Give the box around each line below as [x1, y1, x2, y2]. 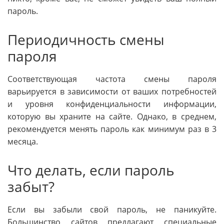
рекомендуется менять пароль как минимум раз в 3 [7, 123, 216, 135]
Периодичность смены [7, 30, 164, 49]
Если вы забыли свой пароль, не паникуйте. [7, 203, 216, 215]
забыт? [7, 177, 54, 196]
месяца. [7, 136, 38, 147]
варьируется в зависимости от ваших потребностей [7, 86, 216, 97]
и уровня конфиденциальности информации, [7, 98, 216, 110]
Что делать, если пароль [7, 160, 174, 180]
